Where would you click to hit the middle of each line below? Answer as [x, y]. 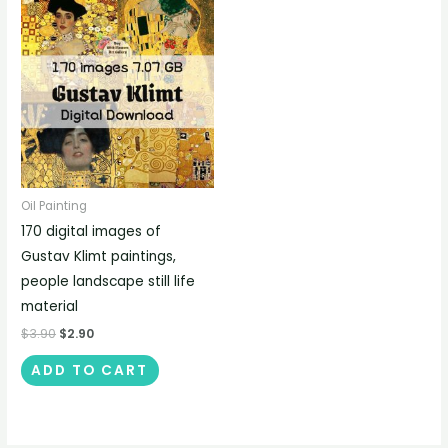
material [50, 307]
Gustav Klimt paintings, [99, 257]
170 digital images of [91, 232]
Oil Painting [54, 205]
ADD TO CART [90, 371]
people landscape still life [108, 282]
